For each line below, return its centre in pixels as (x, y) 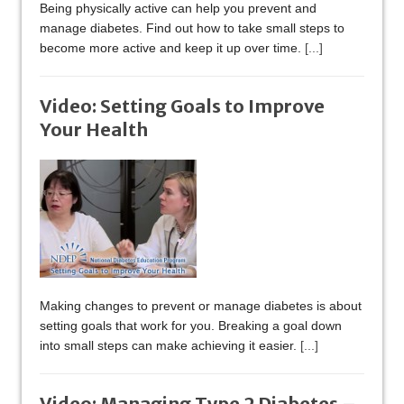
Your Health (94, 130)
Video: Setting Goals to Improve (182, 106)
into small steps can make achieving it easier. (170, 346)
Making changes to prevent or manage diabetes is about (201, 306)
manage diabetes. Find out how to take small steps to (192, 28)
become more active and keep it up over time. (172, 48)
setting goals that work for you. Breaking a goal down (191, 326)
